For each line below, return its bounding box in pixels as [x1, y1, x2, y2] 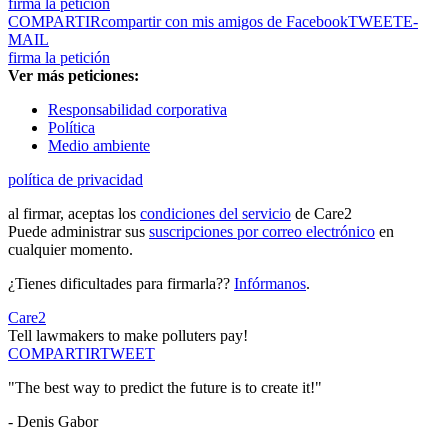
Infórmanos [234, 275, 306, 293]
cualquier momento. [8, 241, 133, 259]
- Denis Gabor [8, 413, 98, 431]
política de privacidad [8, 171, 143, 189]
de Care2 [291, 205, 352, 223]
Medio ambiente [48, 137, 150, 155]
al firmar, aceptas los [8, 205, 140, 223]
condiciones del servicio [140, 205, 291, 223]
